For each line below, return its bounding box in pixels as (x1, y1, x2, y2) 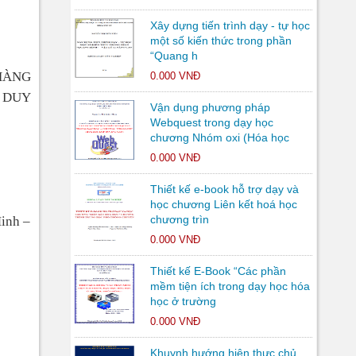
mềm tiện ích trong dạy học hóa (149, 280, 310, 292)
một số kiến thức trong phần (149, 34, 292, 47)
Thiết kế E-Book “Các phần (149, 265, 286, 277)
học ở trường (149, 295, 216, 308)
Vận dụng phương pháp (149, 101, 270, 114)
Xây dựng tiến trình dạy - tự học (149, 19, 310, 32)
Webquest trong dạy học (149, 116, 273, 129)
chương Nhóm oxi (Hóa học (149, 131, 289, 144)
